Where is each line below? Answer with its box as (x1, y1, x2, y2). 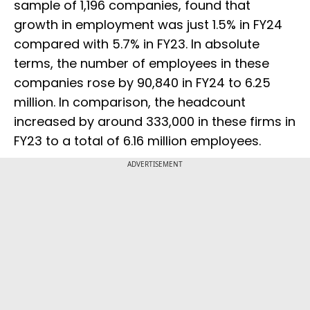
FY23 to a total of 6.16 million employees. (14, 132, 261, 150)
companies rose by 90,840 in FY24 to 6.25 (14, 74, 271, 92)
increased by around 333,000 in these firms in (14, 113, 295, 131)
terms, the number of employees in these (14, 55, 269, 73)
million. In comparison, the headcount (14, 93, 246, 111)
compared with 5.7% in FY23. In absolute (14, 35, 259, 53)
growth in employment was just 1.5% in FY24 (14, 16, 282, 34)
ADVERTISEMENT (127, 159, 183, 170)
